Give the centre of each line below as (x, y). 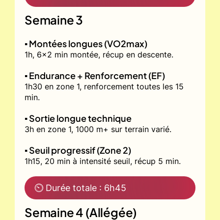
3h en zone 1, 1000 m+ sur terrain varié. (98, 129)
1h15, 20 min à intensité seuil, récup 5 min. (103, 161)
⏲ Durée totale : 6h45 (80, 188)
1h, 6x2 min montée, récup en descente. (99, 54)
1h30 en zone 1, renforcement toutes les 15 (104, 86)
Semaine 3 (54, 19)
